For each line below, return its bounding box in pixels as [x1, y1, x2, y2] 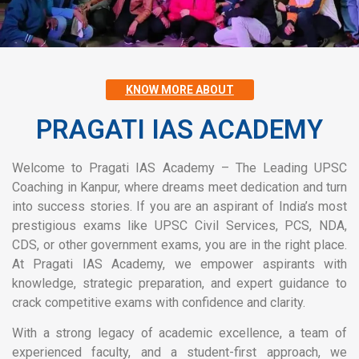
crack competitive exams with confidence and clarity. [12, 294, 305, 310]
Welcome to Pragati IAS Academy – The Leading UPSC [12, 159, 347, 175]
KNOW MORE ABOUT [125, 83, 234, 96]
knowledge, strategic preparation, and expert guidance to [12, 275, 347, 291]
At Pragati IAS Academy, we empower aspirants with [12, 256, 347, 272]
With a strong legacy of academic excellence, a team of [12, 325, 347, 341]
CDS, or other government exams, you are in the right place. [12, 236, 347, 252]
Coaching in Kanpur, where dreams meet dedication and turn [12, 179, 347, 195]
